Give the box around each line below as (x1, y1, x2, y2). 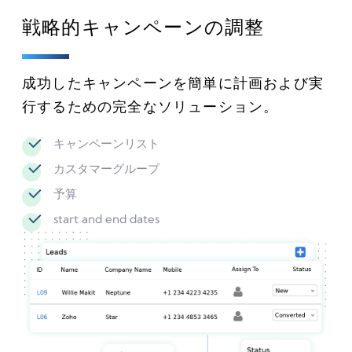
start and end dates (53, 211, 159, 226)
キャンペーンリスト (53, 135, 159, 151)
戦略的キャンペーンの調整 (22, 14, 265, 38)
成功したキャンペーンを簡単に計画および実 (22, 73, 324, 92)
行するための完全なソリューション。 (22, 97, 279, 115)
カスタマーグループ (53, 160, 159, 176)
